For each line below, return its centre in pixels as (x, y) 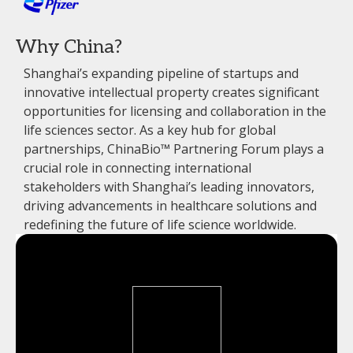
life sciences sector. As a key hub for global (150, 130)
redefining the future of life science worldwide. (160, 225)
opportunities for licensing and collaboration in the (175, 111)
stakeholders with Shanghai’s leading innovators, (169, 187)
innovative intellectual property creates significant (171, 93)
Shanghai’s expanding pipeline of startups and (161, 74)
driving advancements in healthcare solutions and (170, 206)
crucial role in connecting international (137, 168)
